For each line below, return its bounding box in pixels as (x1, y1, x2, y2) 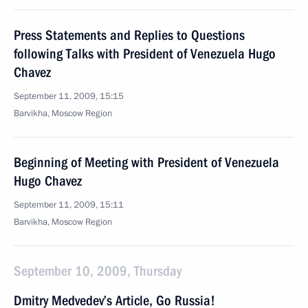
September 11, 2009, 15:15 (14, 90, 124, 102)
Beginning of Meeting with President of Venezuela (14, 154, 279, 170)
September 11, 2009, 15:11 (14, 199, 124, 211)
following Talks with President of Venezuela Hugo (14, 45, 276, 62)
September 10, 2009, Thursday (14, 263, 181, 279)
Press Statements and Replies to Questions (14, 27, 245, 43)
